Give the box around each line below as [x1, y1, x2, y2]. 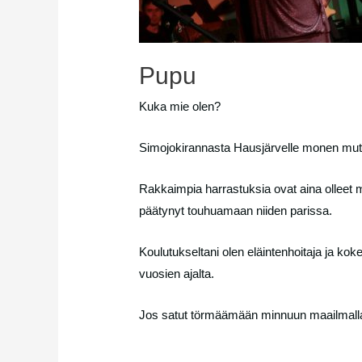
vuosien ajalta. [139, 266, 215, 280]
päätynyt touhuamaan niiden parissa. [139, 203, 333, 217]
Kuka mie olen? [139, 99, 221, 113]
